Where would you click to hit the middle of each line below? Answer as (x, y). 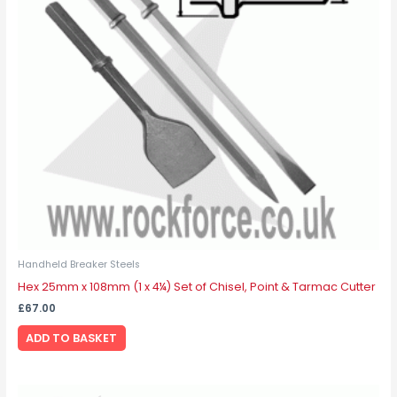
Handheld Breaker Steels (78, 265)
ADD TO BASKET (72, 338)
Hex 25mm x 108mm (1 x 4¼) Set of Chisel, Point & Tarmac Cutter (196, 286)
